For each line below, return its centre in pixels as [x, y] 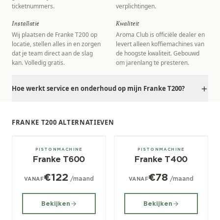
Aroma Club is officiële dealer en [160, 35]
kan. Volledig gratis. [38, 63]
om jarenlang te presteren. [152, 63]
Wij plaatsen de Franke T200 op [55, 35]
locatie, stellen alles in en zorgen [56, 44]
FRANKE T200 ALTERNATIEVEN [63, 122]
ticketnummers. [33, 6]
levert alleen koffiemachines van [160, 44]
